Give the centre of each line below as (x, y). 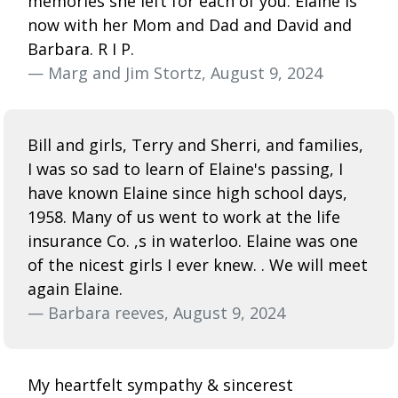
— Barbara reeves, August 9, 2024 (156, 312)
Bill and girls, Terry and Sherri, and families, (195, 144)
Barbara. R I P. (81, 48)
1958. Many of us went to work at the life (184, 216)
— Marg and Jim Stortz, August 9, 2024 (175, 72)
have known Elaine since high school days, (187, 192)
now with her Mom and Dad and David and (190, 24)
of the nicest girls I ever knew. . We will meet (198, 264)
